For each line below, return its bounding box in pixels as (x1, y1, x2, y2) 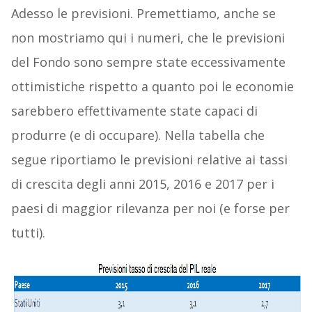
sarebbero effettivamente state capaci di (10, 102, 258, 120)
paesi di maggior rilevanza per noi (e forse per (10, 200, 290, 217)
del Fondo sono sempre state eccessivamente (10, 54, 286, 71)
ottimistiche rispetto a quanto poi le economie (10, 78, 294, 95)
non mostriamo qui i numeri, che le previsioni (10, 29, 285, 47)
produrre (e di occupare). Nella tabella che (10, 127, 265, 144)
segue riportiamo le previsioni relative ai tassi (10, 151, 288, 169)
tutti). (10, 224, 45, 242)
